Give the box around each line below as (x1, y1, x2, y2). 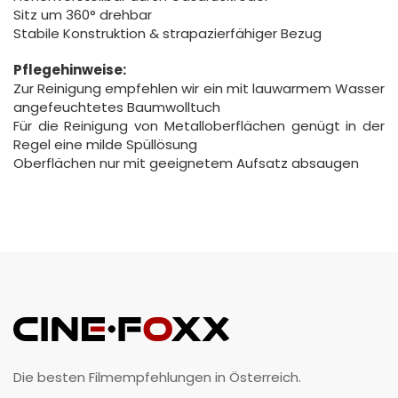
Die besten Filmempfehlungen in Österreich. (13, 368, 301, 387)
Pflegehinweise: (13, 60, 126, 80)
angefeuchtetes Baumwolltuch (13, 98, 220, 117)
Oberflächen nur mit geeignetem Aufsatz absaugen (13, 154, 359, 173)
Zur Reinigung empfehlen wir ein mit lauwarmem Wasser (13, 79, 385, 99)
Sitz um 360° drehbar (13, 5, 152, 25)
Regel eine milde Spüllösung (13, 135, 197, 155)
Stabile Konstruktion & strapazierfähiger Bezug (13, 24, 322, 44)
